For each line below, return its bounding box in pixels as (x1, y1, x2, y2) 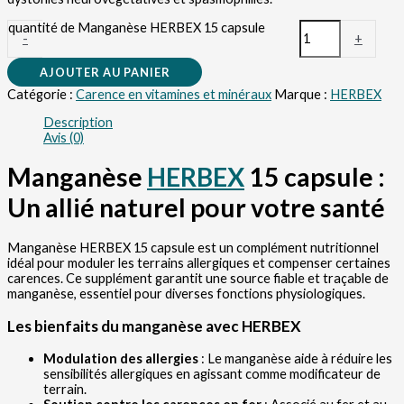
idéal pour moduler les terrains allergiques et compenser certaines (7, 254, 390, 271)
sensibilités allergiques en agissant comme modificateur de (43, 365, 381, 381)
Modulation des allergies (43, 350, 198, 366)
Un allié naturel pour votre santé (7, 192, 385, 224)
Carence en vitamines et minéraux (76, 86, 271, 102)
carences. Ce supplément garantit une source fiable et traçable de (7, 270, 389, 286)
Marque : (274, 86, 330, 102)
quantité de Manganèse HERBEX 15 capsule (8, 19, 265, 35)
